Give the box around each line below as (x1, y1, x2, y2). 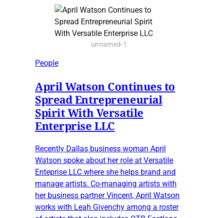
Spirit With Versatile (35, 105, 144, 120)
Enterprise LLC (35, 118, 115, 133)
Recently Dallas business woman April (35, 144, 166, 154)
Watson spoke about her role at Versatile (35, 156, 173, 165)
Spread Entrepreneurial (35, 92, 163, 107)
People (35, 58, 58, 68)
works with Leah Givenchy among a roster (35, 202, 179, 212)
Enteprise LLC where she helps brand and (35, 167, 176, 177)
